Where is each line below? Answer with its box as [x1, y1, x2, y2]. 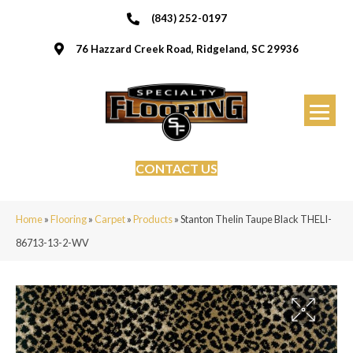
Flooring [50, 212, 87, 225]
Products [133, 212, 173, 225]
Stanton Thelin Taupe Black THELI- [180, 212, 332, 225]
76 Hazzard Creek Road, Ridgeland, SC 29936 [76, 43, 299, 55]
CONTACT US [136, 160, 217, 176]
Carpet [95, 212, 125, 225]
